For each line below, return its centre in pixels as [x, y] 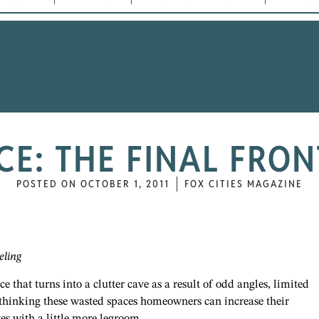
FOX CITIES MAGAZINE [244, 184]
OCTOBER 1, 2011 [125, 184]
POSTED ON [47, 184]
